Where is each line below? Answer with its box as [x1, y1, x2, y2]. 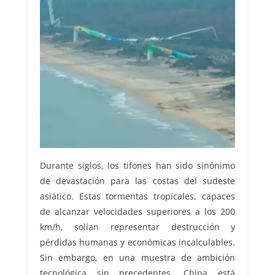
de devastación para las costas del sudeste [39, 175, 236, 187]
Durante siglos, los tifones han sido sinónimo [39, 160, 236, 172]
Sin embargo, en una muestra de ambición [39, 252, 236, 264]
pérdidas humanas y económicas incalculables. [39, 236, 236, 249]
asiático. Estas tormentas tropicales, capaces [39, 190, 236, 203]
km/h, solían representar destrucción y [39, 221, 236, 233]
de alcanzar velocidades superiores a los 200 [39, 206, 236, 218]
